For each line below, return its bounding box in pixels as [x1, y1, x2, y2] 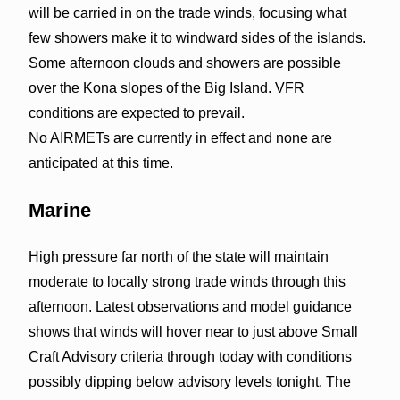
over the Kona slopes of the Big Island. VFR [28, 79, 304, 96]
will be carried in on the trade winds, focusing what [28, 4, 346, 21]
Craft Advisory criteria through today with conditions [28, 348, 352, 364]
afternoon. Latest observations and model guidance [28, 298, 352, 314]
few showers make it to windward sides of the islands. [28, 29, 366, 46]
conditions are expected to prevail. [28, 104, 245, 121]
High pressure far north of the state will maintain [28, 248, 329, 264]
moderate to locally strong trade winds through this [28, 273, 346, 289]
